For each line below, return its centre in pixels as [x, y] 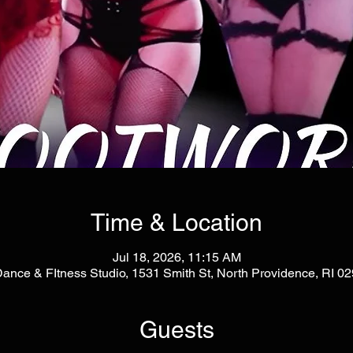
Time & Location [176, 222]
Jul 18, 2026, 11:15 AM [176, 257]
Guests [176, 329]
